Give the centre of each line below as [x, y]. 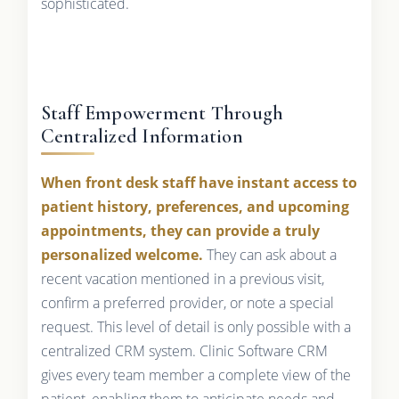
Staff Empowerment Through [162, 113]
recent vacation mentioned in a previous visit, [182, 278]
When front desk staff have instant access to [199, 182]
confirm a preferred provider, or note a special [187, 302]
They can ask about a [269, 254]
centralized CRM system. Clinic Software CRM [184, 350]
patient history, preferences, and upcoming [195, 206]
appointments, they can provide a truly [180, 230]
